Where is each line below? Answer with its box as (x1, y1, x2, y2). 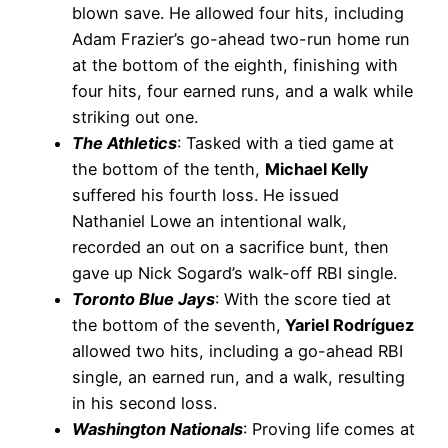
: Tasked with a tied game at (177, 133, 394, 154)
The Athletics (72, 133, 177, 154)
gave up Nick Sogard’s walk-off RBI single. (72, 263, 397, 284)
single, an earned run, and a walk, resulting (72, 367, 405, 388)
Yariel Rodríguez (281, 315, 414, 336)
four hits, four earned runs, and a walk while (72, 81, 413, 102)
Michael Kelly (265, 159, 369, 180)
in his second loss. (72, 393, 222, 414)
